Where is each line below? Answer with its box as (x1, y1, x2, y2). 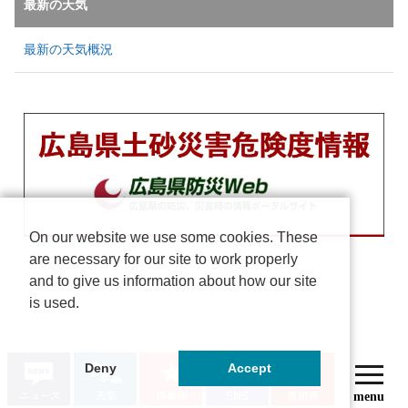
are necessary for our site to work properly (29, 250, 298, 267)
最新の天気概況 (24, 42, 113, 56)
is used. (29, 294, 79, 311)
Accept (227, 361, 271, 376)
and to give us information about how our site (29, 272, 317, 289)
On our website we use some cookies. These (29, 229, 318, 245)
